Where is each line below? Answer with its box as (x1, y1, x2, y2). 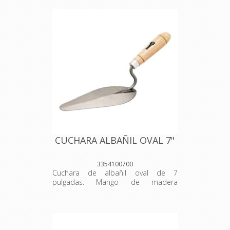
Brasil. (52, 196, 72, 206)
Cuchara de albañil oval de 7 (52, 168, 178, 178)
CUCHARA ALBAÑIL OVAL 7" (55, 134, 175, 147)
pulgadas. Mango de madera (52, 177, 178, 187)
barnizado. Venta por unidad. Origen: (52, 186, 178, 197)
